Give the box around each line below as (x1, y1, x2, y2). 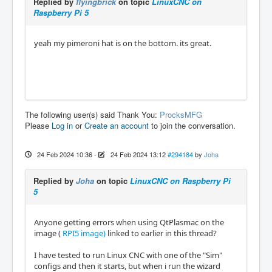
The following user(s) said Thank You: (25, 109, 160, 120)
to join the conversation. (149, 120, 236, 131)
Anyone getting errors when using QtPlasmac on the (34, 217, 224, 228)
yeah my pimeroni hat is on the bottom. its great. (34, 38, 211, 49)
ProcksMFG (160, 109, 202, 120)
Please (25, 120, 52, 131)
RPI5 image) (61, 228, 106, 239)
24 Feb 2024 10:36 (36, 149, 92, 159)
